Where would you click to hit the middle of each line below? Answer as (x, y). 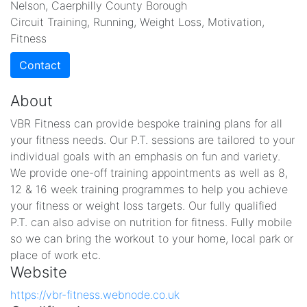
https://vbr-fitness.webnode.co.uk (95, 295)
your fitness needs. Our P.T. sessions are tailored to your (152, 140)
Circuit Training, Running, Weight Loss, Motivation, (137, 22)
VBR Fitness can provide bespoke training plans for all (146, 123)
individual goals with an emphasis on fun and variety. (145, 156)
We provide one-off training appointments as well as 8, (149, 173)
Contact (40, 65)
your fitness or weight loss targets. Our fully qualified (144, 206)
